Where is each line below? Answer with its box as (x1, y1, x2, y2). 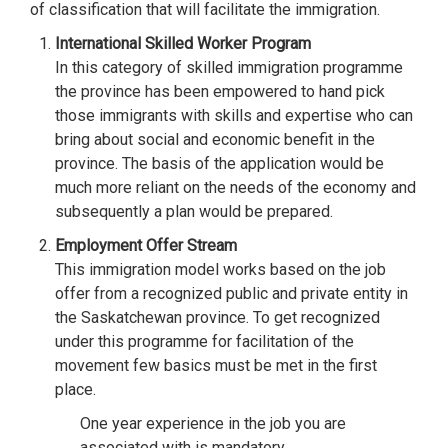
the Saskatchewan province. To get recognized (55, 308, 380, 327)
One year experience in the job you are (80, 414, 346, 433)
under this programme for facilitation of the (55, 332, 354, 351)
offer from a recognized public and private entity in (55, 284, 408, 303)
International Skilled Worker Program (55, 34, 311, 53)
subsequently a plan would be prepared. (55, 202, 333, 221)
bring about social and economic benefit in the (55, 130, 375, 149)
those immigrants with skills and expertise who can (55, 106, 413, 125)
